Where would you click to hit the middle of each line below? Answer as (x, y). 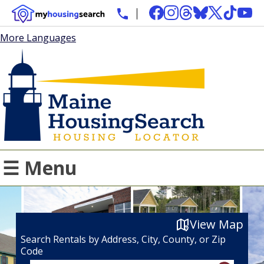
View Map (217, 224)
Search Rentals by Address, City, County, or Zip (123, 239)
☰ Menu (40, 168)
